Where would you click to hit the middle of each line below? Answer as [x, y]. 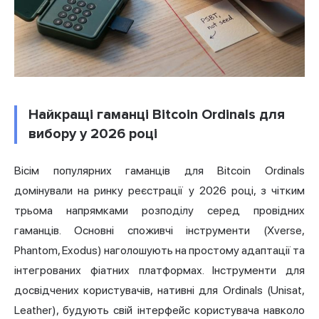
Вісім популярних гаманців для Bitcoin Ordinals [159, 171]
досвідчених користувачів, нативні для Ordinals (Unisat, [159, 291]
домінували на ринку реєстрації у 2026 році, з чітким [159, 191]
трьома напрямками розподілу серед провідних [159, 211]
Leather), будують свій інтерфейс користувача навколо [159, 310]
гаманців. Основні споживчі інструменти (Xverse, [159, 231]
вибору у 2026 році [93, 134]
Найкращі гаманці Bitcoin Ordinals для [157, 115]
